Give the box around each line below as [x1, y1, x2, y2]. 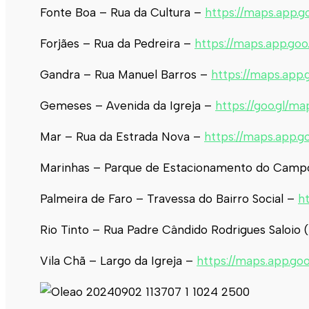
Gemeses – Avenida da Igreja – [40, 98, 215, 112]
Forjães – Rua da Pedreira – [40, 36, 195, 50]
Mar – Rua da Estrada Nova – [40, 129, 204, 143]
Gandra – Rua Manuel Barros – [40, 67, 211, 81]
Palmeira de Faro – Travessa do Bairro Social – [40, 191, 298, 206]
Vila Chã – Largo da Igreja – [40, 253, 197, 268]
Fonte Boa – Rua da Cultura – [40, 5, 205, 19]
